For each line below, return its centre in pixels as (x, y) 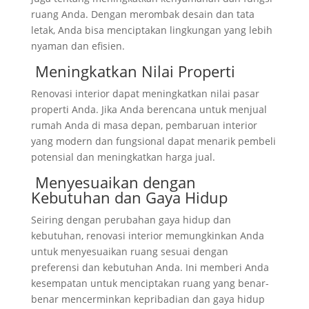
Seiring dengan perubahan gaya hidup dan (131, 219)
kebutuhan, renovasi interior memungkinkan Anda (147, 235)
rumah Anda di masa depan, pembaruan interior (144, 125)
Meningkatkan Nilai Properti (133, 71)
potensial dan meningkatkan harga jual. (123, 157)
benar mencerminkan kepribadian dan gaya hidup (148, 299)
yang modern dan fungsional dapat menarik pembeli (153, 141)
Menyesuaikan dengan (113, 182)
